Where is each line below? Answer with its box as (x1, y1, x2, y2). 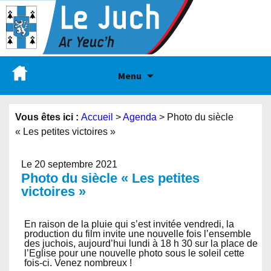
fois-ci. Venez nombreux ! (24, 258, 132, 268)
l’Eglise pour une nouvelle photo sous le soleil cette (24, 248, 244, 258)
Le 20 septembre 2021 (21, 159, 117, 169)
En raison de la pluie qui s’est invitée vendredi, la (24, 219, 234, 229)
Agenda (123, 112, 157, 122)
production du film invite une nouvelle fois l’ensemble (24, 229, 251, 239)
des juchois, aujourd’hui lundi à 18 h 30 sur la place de (24, 238, 258, 249)
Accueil (81, 112, 113, 122)
